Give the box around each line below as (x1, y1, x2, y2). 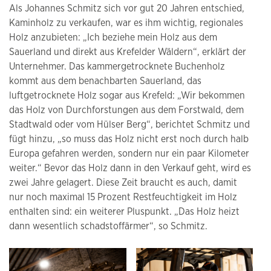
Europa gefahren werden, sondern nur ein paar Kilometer (9, 148, 249, 158)
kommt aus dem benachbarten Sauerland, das (9, 76, 201, 86)
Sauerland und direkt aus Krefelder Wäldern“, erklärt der (9, 47, 246, 57)
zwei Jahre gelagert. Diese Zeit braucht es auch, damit (9, 177, 237, 188)
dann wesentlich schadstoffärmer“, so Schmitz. (9, 221, 207, 231)
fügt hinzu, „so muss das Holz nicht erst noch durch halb (9, 134, 249, 144)
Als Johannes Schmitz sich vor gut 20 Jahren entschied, (9, 3, 244, 13)
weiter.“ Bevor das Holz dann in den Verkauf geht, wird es (9, 163, 251, 173)
